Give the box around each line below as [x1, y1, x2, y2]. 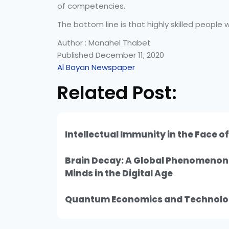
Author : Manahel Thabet [57, 37, 151, 48]
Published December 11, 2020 [57, 50, 164, 60]
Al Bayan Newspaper [57, 62, 135, 73]
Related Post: [57, 80, 177, 106]
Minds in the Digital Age [65, 167, 173, 179]
